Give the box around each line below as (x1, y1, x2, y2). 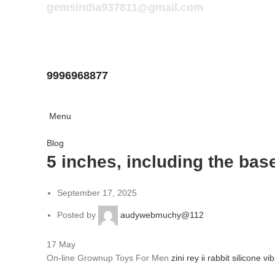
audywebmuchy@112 (120, 209, 204, 220)
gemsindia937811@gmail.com (47, 1, 203, 14)
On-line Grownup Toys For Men (47, 253, 171, 263)
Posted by (57, 209, 96, 220)
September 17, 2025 (57, 188, 137, 198)
